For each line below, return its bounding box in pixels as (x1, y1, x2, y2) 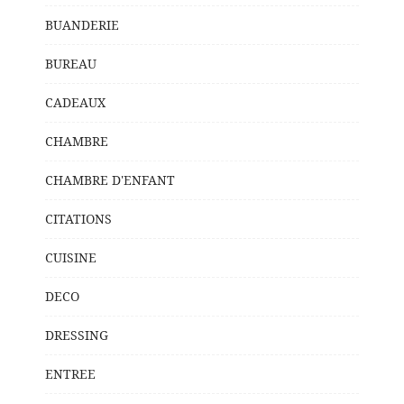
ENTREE (45, 364, 96, 382)
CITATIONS (45, 209, 112, 227)
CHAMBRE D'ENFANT (45, 170, 175, 188)
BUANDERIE (45, 15, 119, 33)
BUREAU (45, 54, 96, 72)
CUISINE (45, 248, 96, 266)
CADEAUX (45, 93, 106, 111)
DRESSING (45, 326, 108, 344)
